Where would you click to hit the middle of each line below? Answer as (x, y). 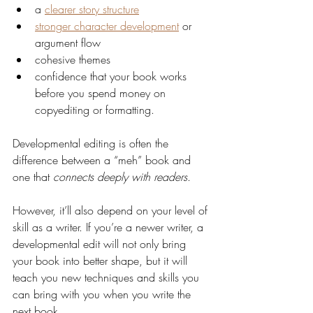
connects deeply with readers (120, 177)
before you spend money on (102, 93)
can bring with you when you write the (103, 294)
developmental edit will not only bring (101, 244)
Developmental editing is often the (92, 143)
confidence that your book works (112, 76)
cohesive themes (73, 59)
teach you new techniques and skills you (108, 277)
